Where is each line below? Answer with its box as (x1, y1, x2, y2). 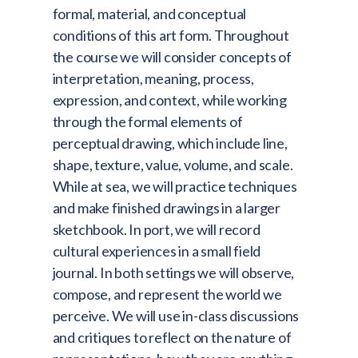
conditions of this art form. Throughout (52, 26, 289, 45)
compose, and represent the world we (52, 285, 282, 304)
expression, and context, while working (52, 91, 287, 109)
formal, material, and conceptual (52, 5, 247, 23)
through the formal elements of (52, 113, 243, 131)
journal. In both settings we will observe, (52, 264, 295, 282)
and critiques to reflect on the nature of (52, 328, 292, 347)
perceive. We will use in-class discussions (52, 307, 300, 325)
